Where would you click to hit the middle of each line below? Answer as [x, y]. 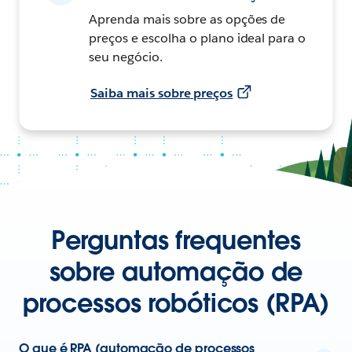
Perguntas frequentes [176, 240]
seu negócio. [126, 57]
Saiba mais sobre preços [162, 93]
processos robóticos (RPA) [176, 302]
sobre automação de [176, 271]
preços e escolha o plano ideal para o [198, 38]
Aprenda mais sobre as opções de [187, 19]
